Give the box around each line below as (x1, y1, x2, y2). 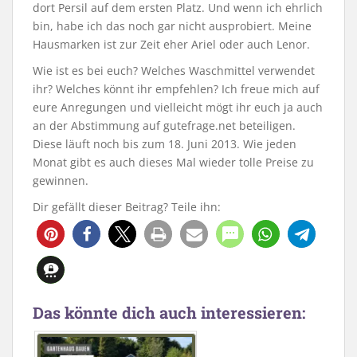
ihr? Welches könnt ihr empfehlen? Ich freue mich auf (33, 81, 320, 97)
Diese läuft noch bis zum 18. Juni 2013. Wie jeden (33, 136, 296, 152)
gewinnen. (33, 173, 88, 189)
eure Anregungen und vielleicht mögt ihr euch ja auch (33, 100, 323, 116)
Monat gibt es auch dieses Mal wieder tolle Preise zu (33, 155, 314, 171)
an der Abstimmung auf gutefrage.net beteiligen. (33, 118, 296, 134)
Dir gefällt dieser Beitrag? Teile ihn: (33, 199, 221, 215)
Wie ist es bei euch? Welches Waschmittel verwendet (33, 63, 315, 79)
